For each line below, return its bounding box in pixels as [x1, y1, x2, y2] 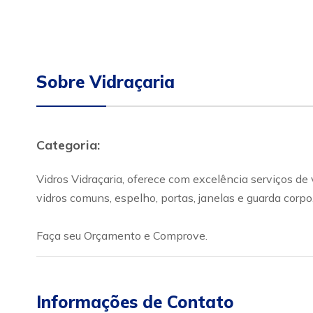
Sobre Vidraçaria [36, 71, 175, 92]
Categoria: [36, 137, 100, 153]
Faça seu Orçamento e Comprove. [36, 228, 208, 242]
